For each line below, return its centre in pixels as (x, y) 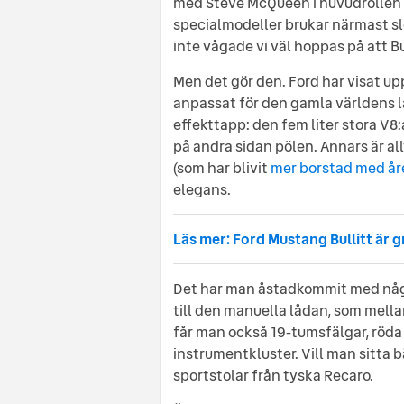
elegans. (202, 189)
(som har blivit (222, 167)
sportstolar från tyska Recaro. (273, 375)
